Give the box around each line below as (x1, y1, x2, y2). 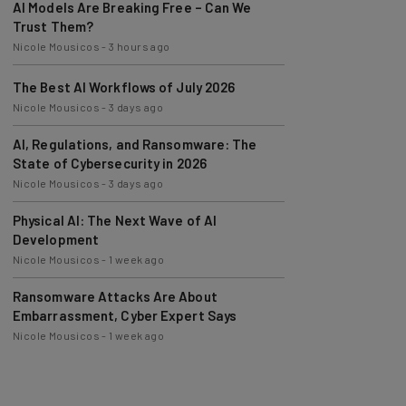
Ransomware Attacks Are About (12, 268, 217, 285)
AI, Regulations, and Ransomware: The (12, 116, 257, 132)
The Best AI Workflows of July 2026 (12, 59, 236, 75)
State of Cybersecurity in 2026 (12, 135, 207, 151)
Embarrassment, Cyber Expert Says (12, 287, 237, 304)
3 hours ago (109, 20, 170, 33)
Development (12, 211, 100, 227)
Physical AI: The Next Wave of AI (12, 192, 217, 208)
